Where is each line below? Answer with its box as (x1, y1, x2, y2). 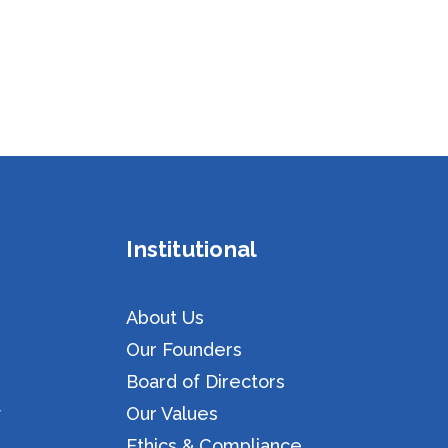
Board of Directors (126, 371, 286, 393)
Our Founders (126, 339, 243, 361)
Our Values (126, 403, 219, 425)
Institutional (126, 236, 258, 263)
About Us (126, 307, 205, 329)
